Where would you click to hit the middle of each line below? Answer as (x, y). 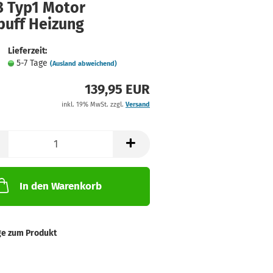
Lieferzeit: (27, 51)
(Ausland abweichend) (83, 64)
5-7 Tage (33, 63)
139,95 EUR (117, 89)
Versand (137, 105)
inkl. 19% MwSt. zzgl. (93, 105)
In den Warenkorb (60, 186)
